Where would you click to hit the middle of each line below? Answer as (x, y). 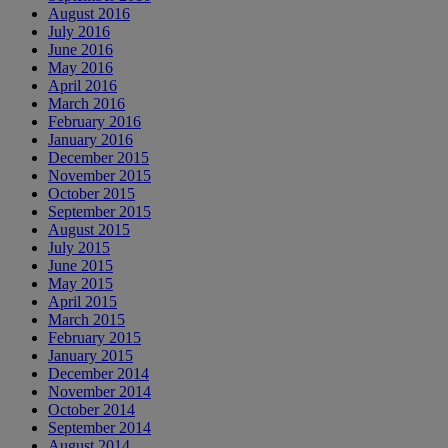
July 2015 (79, 247)
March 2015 (86, 319)
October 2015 (91, 193)
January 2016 (90, 139)
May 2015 (80, 283)
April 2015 (82, 301)
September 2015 (99, 211)
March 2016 (86, 103)
